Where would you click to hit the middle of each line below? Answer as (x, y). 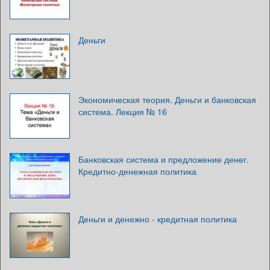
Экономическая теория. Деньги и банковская (167, 99)
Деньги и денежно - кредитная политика (158, 218)
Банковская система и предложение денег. (164, 159)
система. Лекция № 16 (123, 111)
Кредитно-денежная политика (137, 171)
